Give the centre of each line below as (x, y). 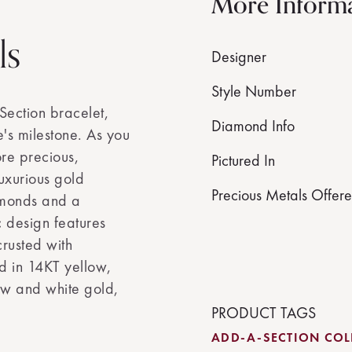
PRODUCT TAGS (264, 313)
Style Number (254, 91)
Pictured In (243, 160)
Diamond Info (253, 126)
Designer (239, 57)
